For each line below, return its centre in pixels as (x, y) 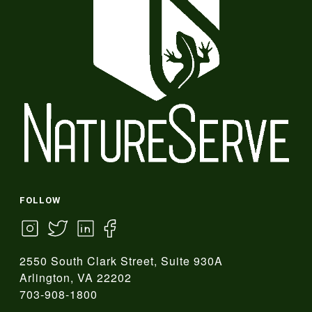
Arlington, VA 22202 (76, 278)
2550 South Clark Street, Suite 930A (122, 261)
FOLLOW (40, 201)
